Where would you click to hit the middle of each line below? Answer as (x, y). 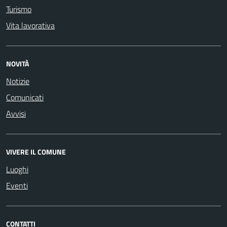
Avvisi (16, 113)
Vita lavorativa (30, 25)
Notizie (18, 81)
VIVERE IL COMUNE (36, 152)
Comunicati (25, 97)
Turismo (19, 9)
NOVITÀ (17, 64)
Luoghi (17, 169)
